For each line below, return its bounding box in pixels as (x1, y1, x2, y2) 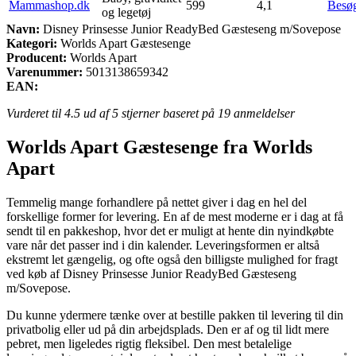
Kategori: (6, 36, 57, 50)
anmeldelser (230, 106, 295, 120)
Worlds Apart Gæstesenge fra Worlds (6, 136, 312, 157)
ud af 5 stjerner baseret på (80, 106, 218, 120)
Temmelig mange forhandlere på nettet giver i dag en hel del (6, 195, 307, 209)
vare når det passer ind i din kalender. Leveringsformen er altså (6, 238, 319, 252)
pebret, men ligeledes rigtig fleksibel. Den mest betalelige (6, 336, 292, 350)
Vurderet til (6, 106, 64, 120)
